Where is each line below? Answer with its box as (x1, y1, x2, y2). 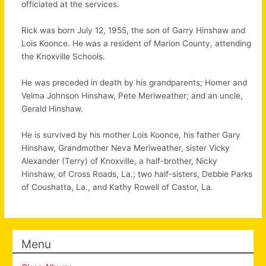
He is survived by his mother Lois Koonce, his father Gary (21, 130, 241, 140)
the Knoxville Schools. (21, 52, 106, 62)
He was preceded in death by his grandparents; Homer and (21, 78, 248, 88)
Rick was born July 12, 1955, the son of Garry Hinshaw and (21, 26, 246, 36)
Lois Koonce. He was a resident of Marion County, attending (21, 39, 252, 49)
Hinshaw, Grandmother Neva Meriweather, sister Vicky (21, 143, 230, 153)
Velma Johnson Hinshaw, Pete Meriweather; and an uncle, (21, 91, 243, 101)
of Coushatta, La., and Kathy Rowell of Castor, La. (21, 182, 214, 192)
